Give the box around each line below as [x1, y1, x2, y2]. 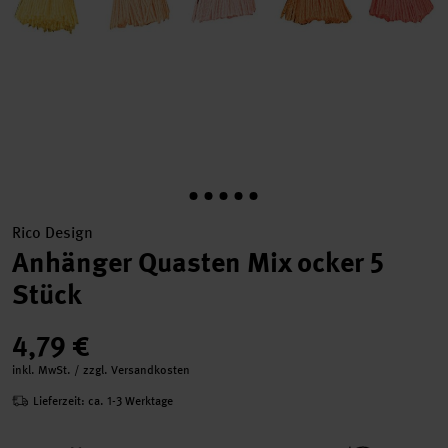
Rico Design [12, 222, 93, 243]
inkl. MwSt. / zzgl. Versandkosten [12, 362, 190, 378]
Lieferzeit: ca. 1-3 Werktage [33, 393, 173, 409]
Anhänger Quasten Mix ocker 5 [12, 244, 384, 281]
